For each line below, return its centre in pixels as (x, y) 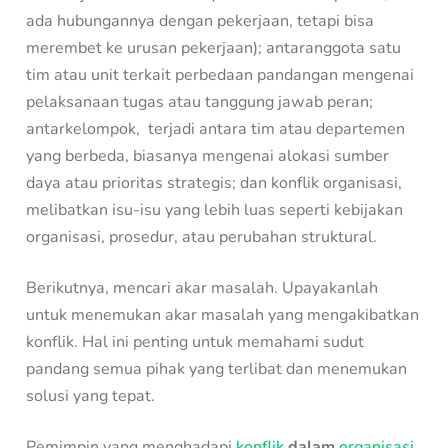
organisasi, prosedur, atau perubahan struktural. (202, 237)
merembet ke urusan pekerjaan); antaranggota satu (214, 48)
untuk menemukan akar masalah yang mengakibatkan (223, 315)
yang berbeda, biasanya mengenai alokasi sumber (208, 156)
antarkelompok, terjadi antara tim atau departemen (216, 129)
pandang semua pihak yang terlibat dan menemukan (217, 369)
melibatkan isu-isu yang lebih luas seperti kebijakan (215, 210)
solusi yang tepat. (91, 396)
